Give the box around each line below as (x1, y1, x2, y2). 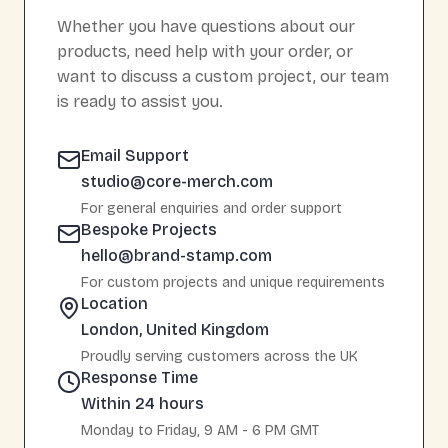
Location (81, 293, 148, 313)
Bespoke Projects (81, 219, 217, 239)
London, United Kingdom (81, 319, 269, 339)
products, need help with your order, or (57, 41, 353, 61)
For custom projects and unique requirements (81, 273, 385, 291)
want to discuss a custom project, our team (57, 66, 389, 86)
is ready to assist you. (57, 91, 223, 111)
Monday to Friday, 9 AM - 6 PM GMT (81, 421, 319, 439)
